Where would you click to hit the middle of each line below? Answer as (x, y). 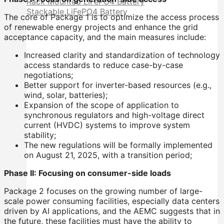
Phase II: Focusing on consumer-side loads (87, 173)
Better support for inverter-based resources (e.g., (118, 85)
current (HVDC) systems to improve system (107, 125)
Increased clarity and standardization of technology (122, 55)
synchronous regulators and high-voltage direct (114, 115)
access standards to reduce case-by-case (103, 65)
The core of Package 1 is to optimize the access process (111, 17)
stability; (40, 135)
